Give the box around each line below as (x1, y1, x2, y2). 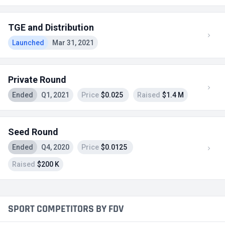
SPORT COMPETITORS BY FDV (8, 202, 124, 215)
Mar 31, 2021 (52, 39, 94, 47)
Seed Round (8, 127, 58, 137)
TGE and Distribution (8, 22, 94, 33)
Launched (12, 39, 44, 47)
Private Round (8, 74, 66, 85)
